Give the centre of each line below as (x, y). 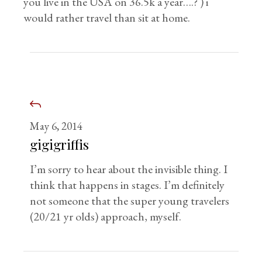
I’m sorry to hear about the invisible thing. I (129, 169)
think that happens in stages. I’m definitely (127, 185)
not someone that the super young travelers (130, 201)
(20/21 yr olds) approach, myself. (106, 217)
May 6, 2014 (56, 126)
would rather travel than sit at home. (107, 18)
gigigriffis (60, 144)
